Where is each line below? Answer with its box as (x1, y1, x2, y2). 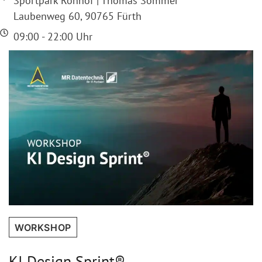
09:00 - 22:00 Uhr (13, 30, 92, 44)
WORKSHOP (15, 221, 71, 233)
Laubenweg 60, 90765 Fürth (13, 9, 142, 23)
